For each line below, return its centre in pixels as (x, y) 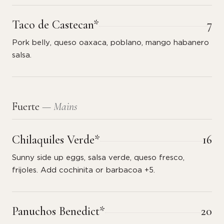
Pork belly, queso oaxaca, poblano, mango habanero (110, 43)
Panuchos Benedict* (58, 211)
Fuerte (27, 106)
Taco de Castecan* (55, 25)
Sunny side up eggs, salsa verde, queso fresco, (98, 158)
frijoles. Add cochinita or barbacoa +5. (83, 170)
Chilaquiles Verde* (56, 140)
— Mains (60, 106)
